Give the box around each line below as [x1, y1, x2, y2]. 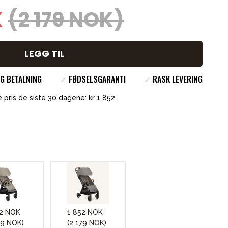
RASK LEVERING [151, 73, 203, 85]
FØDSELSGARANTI [67, 73, 126, 85]
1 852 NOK [67, 208, 103, 216]
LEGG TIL [24, 47, 65, 60]
